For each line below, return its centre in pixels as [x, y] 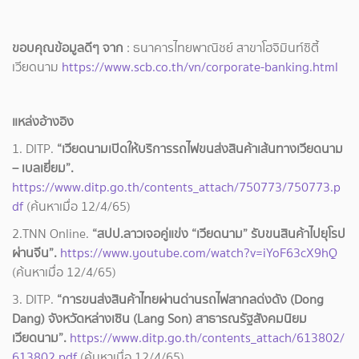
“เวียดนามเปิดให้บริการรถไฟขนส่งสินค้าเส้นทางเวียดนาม [198, 149]
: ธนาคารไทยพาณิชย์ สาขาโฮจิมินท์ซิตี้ [223, 48]
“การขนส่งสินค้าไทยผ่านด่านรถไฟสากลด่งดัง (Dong [190, 300]
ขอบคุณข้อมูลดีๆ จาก [69, 48]
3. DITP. [34, 300]
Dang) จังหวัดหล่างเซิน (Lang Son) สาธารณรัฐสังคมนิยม [159, 319]
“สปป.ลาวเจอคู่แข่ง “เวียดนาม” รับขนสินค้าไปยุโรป [219, 234]
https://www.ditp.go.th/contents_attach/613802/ [207, 338]
